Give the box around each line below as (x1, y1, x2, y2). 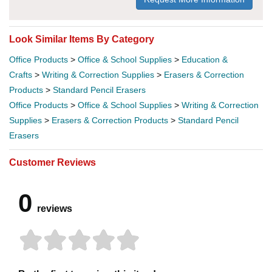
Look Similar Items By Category (9, 33, 154, 44)
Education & (182, 54, 228, 64)
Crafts (9, 69, 32, 80)
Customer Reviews (9, 157, 96, 168)
